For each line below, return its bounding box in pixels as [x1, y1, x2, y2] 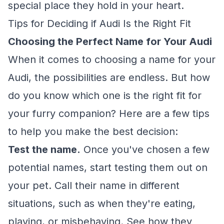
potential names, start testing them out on [8, 161, 207, 173]
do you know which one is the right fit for [8, 89, 201, 101]
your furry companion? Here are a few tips [8, 107, 209, 119]
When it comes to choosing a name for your [8, 53, 215, 65]
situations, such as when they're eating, [8, 197, 195, 209]
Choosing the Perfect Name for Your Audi [8, 35, 212, 47]
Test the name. [8, 143, 80, 155]
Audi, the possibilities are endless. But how [8, 71, 210, 83]
